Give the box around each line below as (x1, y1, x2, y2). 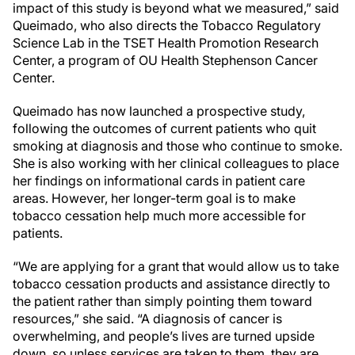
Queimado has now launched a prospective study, (13, 102, 305, 119)
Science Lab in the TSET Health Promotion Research (13, 34, 319, 51)
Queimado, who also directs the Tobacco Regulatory (13, 17, 321, 33)
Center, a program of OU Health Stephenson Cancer (13, 52, 318, 68)
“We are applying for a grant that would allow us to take (13, 258, 339, 274)
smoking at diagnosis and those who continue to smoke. (13, 137, 342, 154)
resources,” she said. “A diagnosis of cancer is (13, 310, 282, 326)
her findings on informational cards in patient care (13, 172, 305, 189)
